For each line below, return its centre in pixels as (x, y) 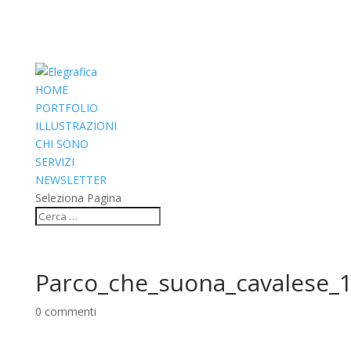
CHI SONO (62, 144)
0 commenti (65, 311)
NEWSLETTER (71, 180)
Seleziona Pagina (78, 198)
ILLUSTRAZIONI (76, 126)
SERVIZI (54, 162)
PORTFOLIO (66, 108)
